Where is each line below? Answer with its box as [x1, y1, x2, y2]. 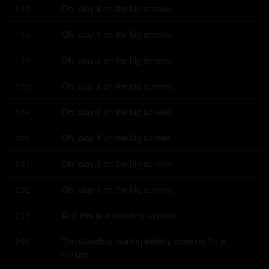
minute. [61, 247, 90, 260]
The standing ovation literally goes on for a [61, 234, 225, 247]
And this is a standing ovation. [61, 208, 178, 221]
